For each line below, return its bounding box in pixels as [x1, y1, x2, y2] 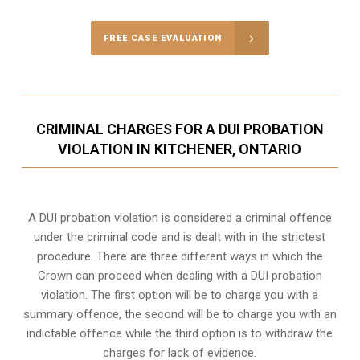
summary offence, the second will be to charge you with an [22, 307, 337, 322]
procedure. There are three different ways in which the [36, 249, 323, 264]
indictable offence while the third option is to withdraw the [27, 326, 333, 342]
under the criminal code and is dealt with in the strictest [34, 230, 326, 245]
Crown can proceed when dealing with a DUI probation [37, 268, 322, 284]
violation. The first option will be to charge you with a [41, 288, 319, 303]
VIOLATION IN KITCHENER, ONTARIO [58, 141, 302, 158]
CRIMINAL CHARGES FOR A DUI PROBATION [35, 121, 324, 138]
